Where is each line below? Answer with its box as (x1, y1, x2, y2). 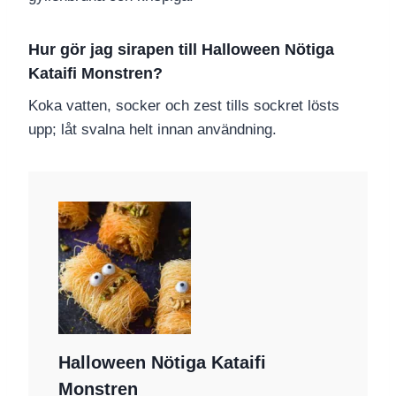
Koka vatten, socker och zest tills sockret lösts (28, 97, 339, 115)
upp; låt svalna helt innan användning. (28, 121, 277, 139)
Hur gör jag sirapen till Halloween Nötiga (28, 41, 334, 59)
